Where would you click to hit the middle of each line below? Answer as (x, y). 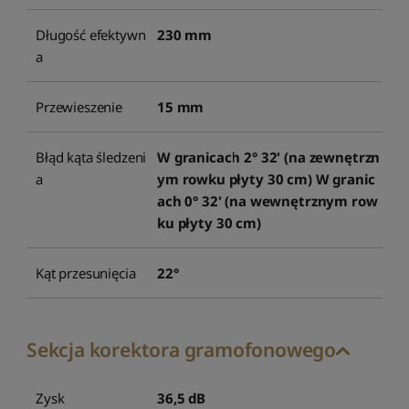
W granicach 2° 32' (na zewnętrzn (269, 157)
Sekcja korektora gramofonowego (181, 349)
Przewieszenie (79, 106)
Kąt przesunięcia (86, 273)
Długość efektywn (91, 34)
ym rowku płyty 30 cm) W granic (266, 178)
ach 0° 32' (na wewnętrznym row (267, 200)
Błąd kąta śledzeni (91, 157)
